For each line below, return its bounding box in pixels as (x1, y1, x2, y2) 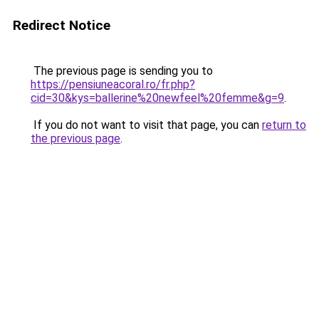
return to (262, 118, 306, 132)
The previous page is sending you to (31, 64, 213, 78)
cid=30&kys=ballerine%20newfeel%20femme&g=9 (31, 91, 284, 105)
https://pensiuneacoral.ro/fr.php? (31, 78, 195, 91)
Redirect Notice (13, 17, 110, 33)
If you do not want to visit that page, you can (31, 118, 262, 132)
